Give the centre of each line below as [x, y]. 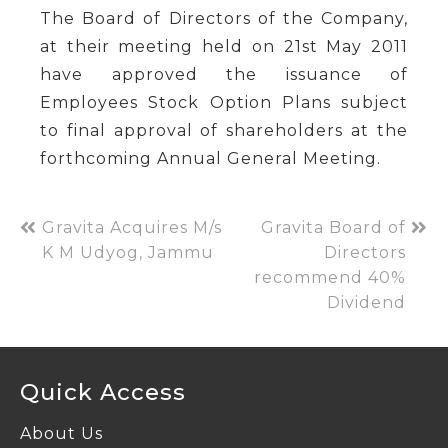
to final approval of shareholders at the [224, 130]
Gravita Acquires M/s [132, 227]
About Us [61, 433]
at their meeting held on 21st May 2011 [224, 46]
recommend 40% [330, 277]
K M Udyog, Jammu [128, 252]
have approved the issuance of [224, 74]
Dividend [366, 302]
